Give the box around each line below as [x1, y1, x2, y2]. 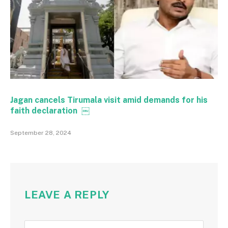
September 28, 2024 [10, 129, 71, 136]
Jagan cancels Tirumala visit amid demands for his [10, 95, 208, 105]
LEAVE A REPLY [24, 188, 109, 201]
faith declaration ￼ [10, 105, 90, 116]
